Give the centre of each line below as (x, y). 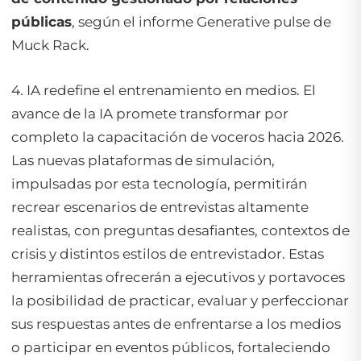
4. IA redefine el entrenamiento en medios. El (164, 91)
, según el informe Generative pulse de (201, 22)
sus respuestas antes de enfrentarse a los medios (176, 324)
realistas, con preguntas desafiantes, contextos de (180, 231)
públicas (41, 22)
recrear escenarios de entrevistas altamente (160, 207)
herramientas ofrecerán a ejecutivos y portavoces (178, 278)
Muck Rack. (50, 46)
